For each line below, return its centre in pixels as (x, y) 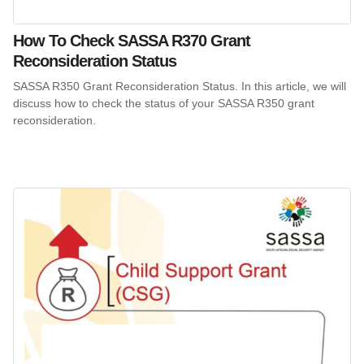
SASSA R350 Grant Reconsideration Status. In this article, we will (180, 86)
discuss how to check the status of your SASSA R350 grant (164, 103)
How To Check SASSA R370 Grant (132, 40)
